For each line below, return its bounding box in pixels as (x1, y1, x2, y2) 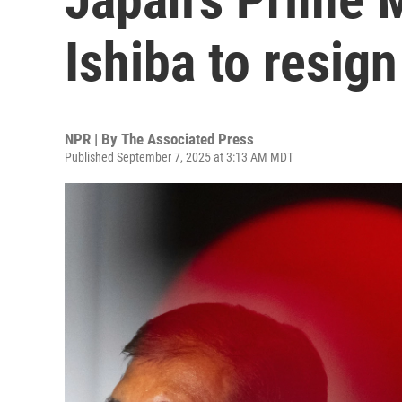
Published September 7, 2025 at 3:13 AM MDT (65, 150, 293, 164)
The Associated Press (121, 130, 254, 148)
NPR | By (65, 130, 121, 148)
